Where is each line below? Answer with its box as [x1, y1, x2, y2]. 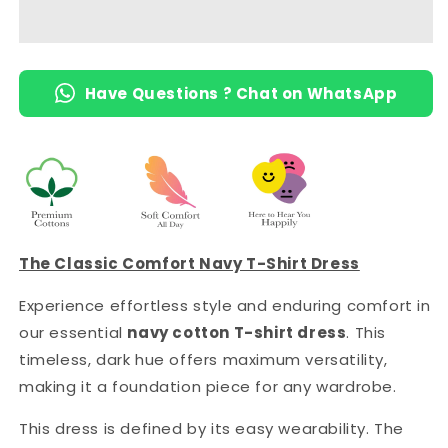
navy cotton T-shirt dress [127, 321, 347, 343]
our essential [19, 321, 128, 343]
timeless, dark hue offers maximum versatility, [19, 348, 388, 370]
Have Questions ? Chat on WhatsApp [84, 82, 398, 104]
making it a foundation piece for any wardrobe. [19, 375, 397, 397]
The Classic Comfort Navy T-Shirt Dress [19, 252, 360, 274]
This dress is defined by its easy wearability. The [19, 417, 405, 439]
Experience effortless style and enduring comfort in [19, 294, 431, 316]
